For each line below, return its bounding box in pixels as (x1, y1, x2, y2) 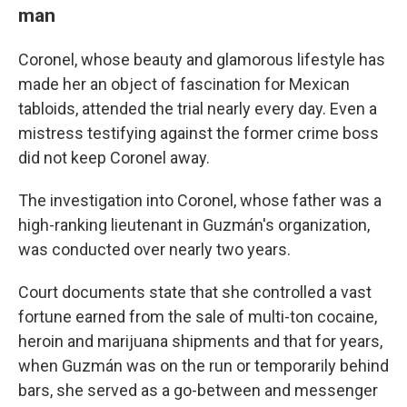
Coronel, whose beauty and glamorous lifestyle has (18, 50, 385, 69)
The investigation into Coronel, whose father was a (18, 191, 382, 210)
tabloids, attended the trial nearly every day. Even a (18, 99, 377, 118)
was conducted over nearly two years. (18, 240, 291, 259)
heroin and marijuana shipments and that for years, (18, 332, 382, 351)
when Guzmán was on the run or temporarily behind (18, 356, 389, 375)
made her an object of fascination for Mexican (18, 74, 350, 94)
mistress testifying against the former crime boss (18, 124, 379, 143)
